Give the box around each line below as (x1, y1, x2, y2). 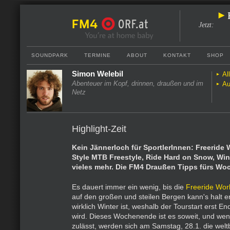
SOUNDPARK (31, 52, 68, 58)
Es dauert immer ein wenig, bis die (72, 183, 186, 191)
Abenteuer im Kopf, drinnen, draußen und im (72, 80, 203, 87)
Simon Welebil (72, 69, 123, 78)
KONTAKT (163, 52, 191, 58)
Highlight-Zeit (72, 123, 126, 134)
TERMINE (84, 52, 111, 58)
